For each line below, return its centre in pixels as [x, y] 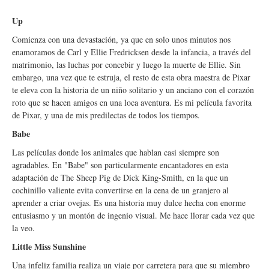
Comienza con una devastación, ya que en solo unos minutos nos [121, 39]
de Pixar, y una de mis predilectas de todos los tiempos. [106, 115]
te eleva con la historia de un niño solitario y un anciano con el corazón [133, 90]
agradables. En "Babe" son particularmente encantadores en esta [120, 165]
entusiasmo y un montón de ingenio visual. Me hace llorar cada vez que [133, 215]
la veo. [25, 228]
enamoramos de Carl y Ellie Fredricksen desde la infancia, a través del [131, 52]
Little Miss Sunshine [49, 246]
